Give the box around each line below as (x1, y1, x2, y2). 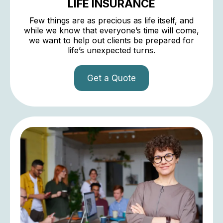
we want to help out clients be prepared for (29, 35, 194, 45)
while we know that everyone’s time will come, (24, 25, 199, 35)
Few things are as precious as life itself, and (29, 15, 194, 25)
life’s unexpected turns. (68, 45, 155, 55)
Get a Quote (87, 73, 136, 83)
